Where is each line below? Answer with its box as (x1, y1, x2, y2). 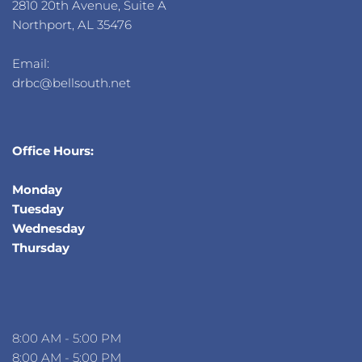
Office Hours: (12, 143, 94, 159)
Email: (12, 56, 53, 72)
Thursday (12, 240, 73, 256)
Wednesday (12, 221, 85, 237)
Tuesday (12, 201, 64, 217)
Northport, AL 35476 (12, 17, 132, 33)
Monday (12, 182, 62, 198)
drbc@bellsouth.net (12, 75, 134, 91)
